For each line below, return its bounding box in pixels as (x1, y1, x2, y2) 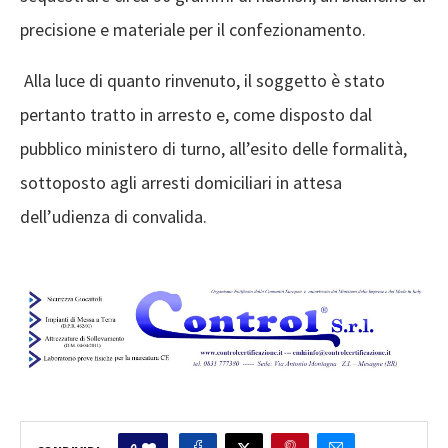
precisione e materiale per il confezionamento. (20, 17, 366, 41)
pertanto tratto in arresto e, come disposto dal (20, 102, 372, 126)
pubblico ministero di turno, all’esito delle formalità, (20, 136, 407, 160)
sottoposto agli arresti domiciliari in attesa (20, 170, 342, 194)
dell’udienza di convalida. (20, 204, 207, 228)
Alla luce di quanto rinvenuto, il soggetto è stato (20, 68, 385, 92)
